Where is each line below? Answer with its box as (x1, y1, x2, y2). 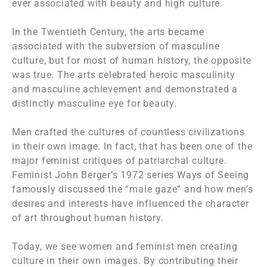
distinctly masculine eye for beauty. (12, 98, 177, 110)
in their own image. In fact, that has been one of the (12, 141, 253, 153)
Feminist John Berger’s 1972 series (12, 169, 178, 181)
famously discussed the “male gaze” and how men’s (12, 184, 253, 195)
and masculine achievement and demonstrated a (12, 83, 238, 95)
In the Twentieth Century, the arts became (12, 26, 204, 38)
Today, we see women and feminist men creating (12, 241, 238, 253)
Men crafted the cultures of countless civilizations (12, 126, 245, 138)
